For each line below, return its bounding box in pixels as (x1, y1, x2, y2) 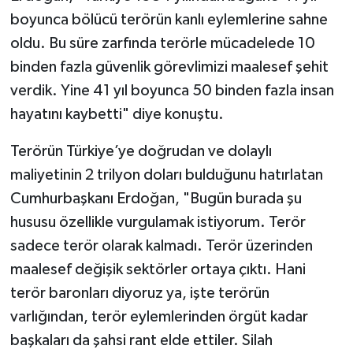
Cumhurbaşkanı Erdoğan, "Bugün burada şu (9, 191, 302, 207)
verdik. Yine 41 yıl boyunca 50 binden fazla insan (9, 83, 334, 99)
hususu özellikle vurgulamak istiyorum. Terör (9, 214, 306, 231)
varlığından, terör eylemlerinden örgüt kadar (9, 309, 308, 325)
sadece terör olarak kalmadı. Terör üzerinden (9, 238, 313, 255)
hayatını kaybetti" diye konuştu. (9, 106, 224, 123)
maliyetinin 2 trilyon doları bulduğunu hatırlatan (9, 167, 323, 184)
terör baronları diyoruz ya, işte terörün (9, 285, 269, 302)
